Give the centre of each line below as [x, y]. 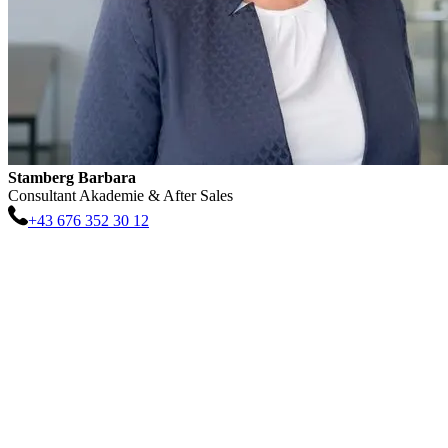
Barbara [107, 178]
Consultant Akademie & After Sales [120, 196]
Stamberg [41, 178]
